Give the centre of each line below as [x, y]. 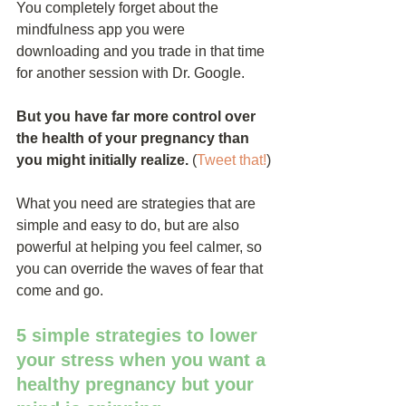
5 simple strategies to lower [140, 335]
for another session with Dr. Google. [130, 73]
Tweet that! [232, 160]
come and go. [60, 290]
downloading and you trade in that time [142, 51]
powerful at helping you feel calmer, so [141, 247]
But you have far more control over [138, 116]
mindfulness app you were [102, 29]
